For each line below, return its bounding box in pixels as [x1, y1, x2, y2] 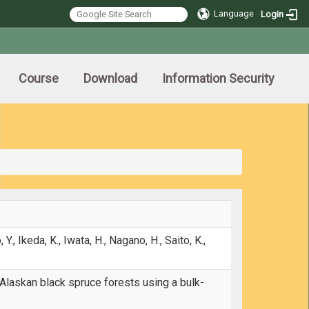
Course [19, 71, 59, 86]
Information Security [162, 71, 275, 86]
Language [214, 8, 255, 19]
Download [83, 71, 137, 86]
